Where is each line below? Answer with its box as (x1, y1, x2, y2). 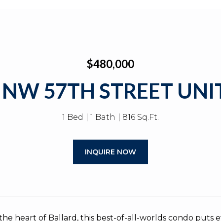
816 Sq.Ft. (122, 112, 159, 122)
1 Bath (90, 112, 115, 122)
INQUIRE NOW (85, 147, 136, 156)
